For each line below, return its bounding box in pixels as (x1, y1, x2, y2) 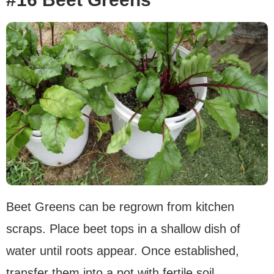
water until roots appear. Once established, (6, 244, 239, 258)
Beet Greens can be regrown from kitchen (6, 200, 234, 214)
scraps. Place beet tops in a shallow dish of (6, 222, 240, 236)
